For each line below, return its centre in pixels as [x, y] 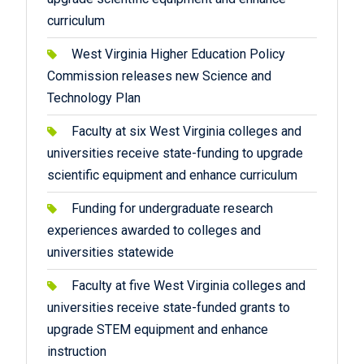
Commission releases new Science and [159, 76]
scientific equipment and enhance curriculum [175, 175]
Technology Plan [93, 98]
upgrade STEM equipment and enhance [157, 329]
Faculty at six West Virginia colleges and [186, 131]
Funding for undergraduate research [172, 208]
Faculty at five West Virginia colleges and [188, 286]
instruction [76, 351]
